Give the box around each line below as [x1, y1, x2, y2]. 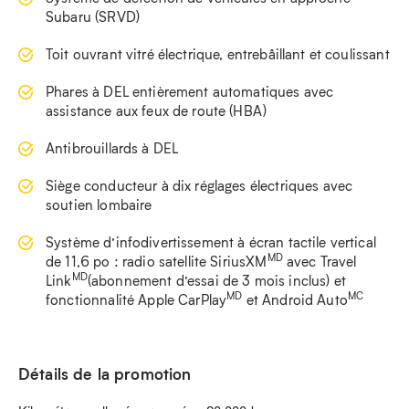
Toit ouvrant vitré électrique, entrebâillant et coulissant [46, 45, 390, 63]
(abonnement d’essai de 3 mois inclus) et [87, 271, 346, 289]
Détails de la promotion [18, 362, 192, 384]
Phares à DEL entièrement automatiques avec [46, 82, 334, 100]
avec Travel [282, 252, 357, 270]
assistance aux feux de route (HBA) [46, 101, 267, 120]
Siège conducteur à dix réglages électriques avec [46, 176, 353, 194]
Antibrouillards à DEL [46, 139, 179, 157]
